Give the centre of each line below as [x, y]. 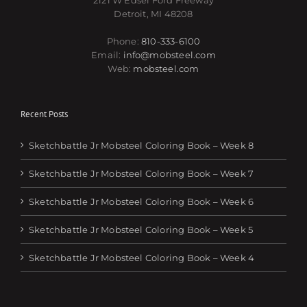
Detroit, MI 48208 [153, 14]
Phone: [124, 41]
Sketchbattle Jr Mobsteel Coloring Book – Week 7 [142, 174]
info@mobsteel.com [169, 55]
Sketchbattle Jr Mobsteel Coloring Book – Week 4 [142, 258]
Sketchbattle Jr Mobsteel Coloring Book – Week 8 [142, 146]
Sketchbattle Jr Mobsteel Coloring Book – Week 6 [142, 202]
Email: [107, 55]
